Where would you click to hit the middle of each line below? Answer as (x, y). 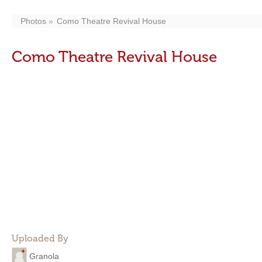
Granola (44, 256)
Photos (33, 21)
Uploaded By (40, 238)
